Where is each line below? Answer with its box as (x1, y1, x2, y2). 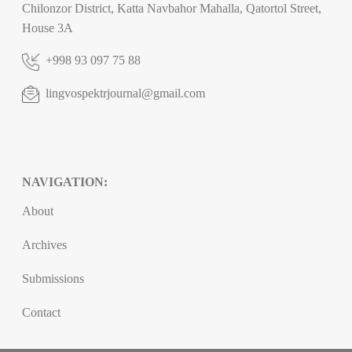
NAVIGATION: (22, 175, 108, 189)
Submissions (22, 272, 84, 286)
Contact (22, 306, 60, 320)
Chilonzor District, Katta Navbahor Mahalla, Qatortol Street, (22, 2, 321, 16)
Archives (22, 238, 67, 252)
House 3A (22, 21, 73, 35)
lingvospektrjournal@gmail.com (46, 86, 205, 100)
